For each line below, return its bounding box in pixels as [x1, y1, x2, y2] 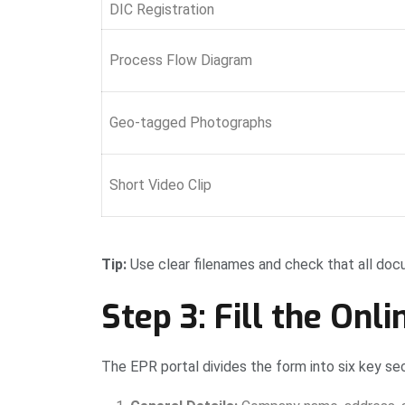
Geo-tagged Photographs [109, 114, 272, 132]
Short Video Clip [109, 176, 212, 194]
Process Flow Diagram [109, 52, 252, 70]
